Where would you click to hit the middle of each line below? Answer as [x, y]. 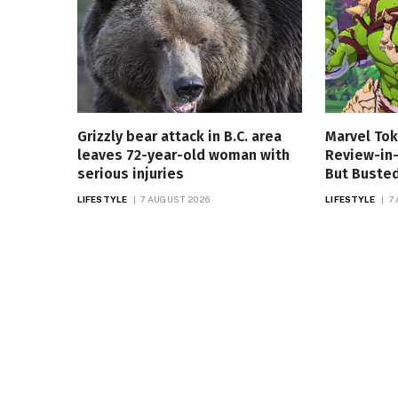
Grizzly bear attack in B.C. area [179, 137]
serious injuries [131, 174]
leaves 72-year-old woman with [183, 155]
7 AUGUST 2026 [175, 199]
